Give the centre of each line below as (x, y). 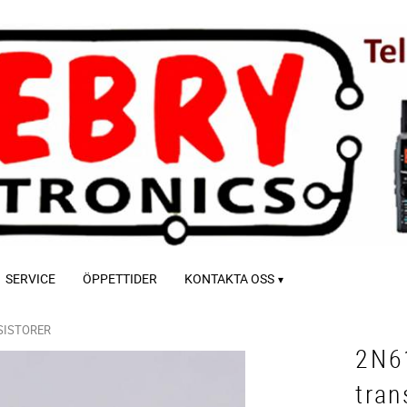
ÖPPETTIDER (120, 278)
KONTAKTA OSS (229, 278)
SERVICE (30, 278)
